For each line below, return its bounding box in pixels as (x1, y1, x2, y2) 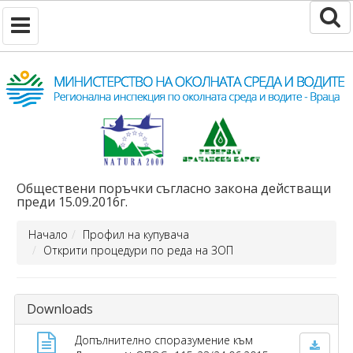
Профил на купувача (83, 226, 189, 242)
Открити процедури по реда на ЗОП (43, 242, 233, 258)
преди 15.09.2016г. (17, 192, 128, 210)
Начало (28, 226, 68, 242)
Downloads (27, 299, 93, 318)
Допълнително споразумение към (74, 332, 253, 347)
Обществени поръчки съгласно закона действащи (17, 179, 331, 197)
